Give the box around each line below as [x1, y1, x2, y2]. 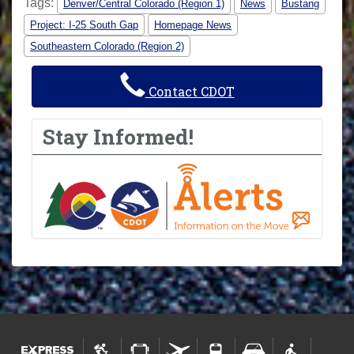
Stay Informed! [43, 122, 194, 150]
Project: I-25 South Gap [30, 19, 138, 32]
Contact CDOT [145, 83, 235, 100]
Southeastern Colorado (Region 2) [30, 40, 184, 53]
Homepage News [154, 19, 232, 32]
